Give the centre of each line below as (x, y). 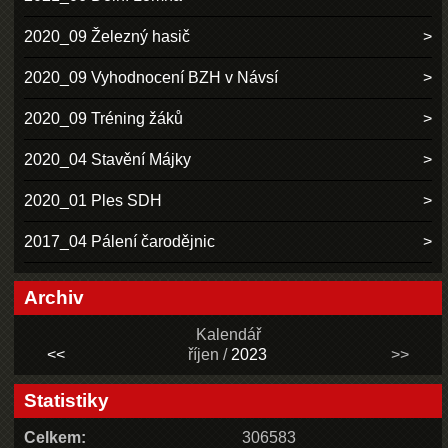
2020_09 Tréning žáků (104, 118)
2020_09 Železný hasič (107, 36)
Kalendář (228, 335)
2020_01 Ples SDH (93, 200)
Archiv (54, 298)
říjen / (209, 355)
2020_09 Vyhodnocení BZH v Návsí (151, 77)
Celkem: (55, 437)
